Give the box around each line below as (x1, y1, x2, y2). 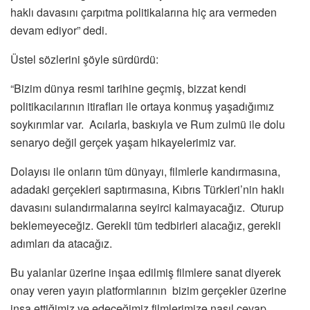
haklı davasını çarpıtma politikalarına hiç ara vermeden (10, 3, 277, 20)
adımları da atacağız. (10, 235, 112, 251)
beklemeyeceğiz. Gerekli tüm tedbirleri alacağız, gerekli (10, 217, 281, 233)
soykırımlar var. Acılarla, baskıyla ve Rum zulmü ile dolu (10, 116, 285, 132)
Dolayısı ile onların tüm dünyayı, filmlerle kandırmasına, (10, 163, 280, 179)
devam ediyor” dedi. (10, 21, 107, 38)
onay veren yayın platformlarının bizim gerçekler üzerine (10, 282, 286, 298)
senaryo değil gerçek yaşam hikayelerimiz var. (10, 134, 236, 150)
